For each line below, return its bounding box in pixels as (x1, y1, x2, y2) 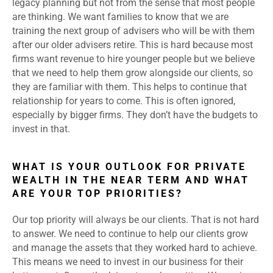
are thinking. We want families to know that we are (12, 11, 229, 23)
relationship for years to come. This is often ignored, (12, 95, 235, 107)
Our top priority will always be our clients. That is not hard (12, 214, 259, 226)
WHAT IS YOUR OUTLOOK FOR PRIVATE (12, 161, 246, 173)
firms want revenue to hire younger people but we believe (12, 53, 255, 65)
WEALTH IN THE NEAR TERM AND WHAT (12, 174, 249, 186)
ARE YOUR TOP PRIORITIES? (12, 188, 187, 200)
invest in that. (12, 123, 73, 135)
